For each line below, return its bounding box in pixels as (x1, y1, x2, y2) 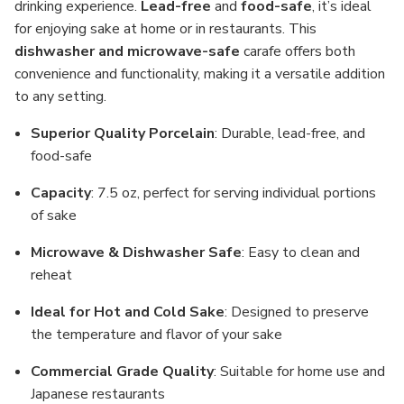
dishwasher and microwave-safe (14, 41, 240, 61)
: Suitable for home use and (214, 362, 386, 381)
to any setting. (14, 87, 106, 106)
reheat (31, 265, 73, 285)
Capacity (31, 183, 92, 203)
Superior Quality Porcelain (31, 124, 216, 143)
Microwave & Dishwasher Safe (31, 243, 243, 262)
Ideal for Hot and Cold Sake (31, 302, 225, 322)
